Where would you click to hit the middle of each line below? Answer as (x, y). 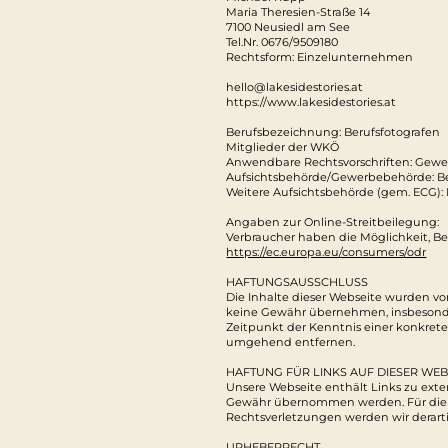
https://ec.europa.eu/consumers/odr (326, 252)
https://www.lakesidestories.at (311, 102)
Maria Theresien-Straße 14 (298, 12)
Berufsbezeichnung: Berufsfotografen (333, 132)
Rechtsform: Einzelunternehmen (320, 57)
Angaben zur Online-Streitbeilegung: (333, 222)
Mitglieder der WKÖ (283, 147)
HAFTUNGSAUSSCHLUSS (297, 282)
